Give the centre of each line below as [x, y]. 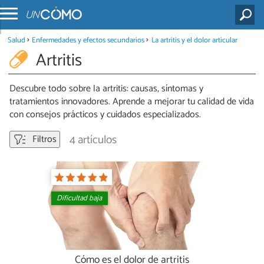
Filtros [43, 140]
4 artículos [93, 140]
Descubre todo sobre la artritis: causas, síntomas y [106, 89]
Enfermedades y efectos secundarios [88, 40]
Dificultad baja [80, 199]
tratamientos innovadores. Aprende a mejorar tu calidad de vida [132, 102]
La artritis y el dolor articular [194, 40]
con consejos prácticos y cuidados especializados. [105, 115]
